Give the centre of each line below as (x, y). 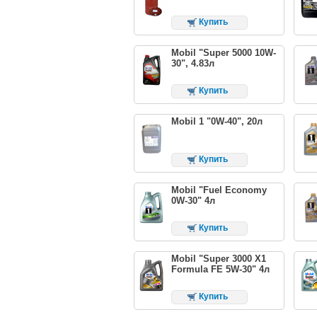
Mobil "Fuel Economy (219, 190)
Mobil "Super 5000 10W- (223, 53)
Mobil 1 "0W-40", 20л (217, 121)
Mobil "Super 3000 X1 (218, 258)
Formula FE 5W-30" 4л (220, 269)
